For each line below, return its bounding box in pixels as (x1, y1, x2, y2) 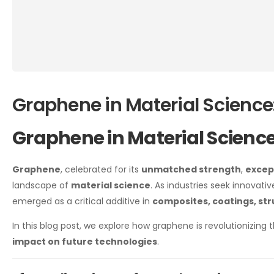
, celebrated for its (61, 163, 141, 176)
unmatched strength (141, 163, 241, 176)
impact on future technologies (12, 235, 157, 248)
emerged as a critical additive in (12, 195, 152, 208)
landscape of (12, 179, 71, 192)
